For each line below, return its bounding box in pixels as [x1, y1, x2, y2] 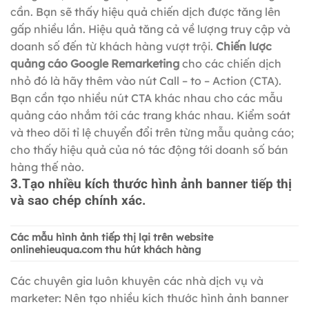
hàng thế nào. [10, 159, 84, 174]
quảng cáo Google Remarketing [10, 56, 179, 70]
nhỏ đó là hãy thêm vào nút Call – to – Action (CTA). [10, 73, 281, 88]
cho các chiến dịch [179, 56, 281, 70]
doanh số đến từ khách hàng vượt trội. [10, 39, 216, 53]
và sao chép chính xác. [10, 192, 146, 208]
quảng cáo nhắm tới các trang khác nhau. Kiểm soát [10, 108, 290, 122]
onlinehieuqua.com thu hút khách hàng [10, 243, 201, 256]
